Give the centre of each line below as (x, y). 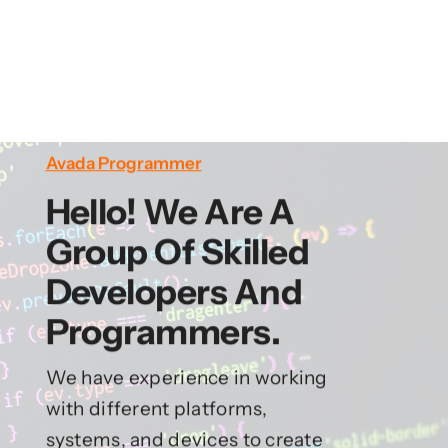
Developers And (174, 291)
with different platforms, (156, 408)
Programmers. (163, 331)
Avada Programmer (123, 162)
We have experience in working (186, 377)
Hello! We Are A (170, 211)
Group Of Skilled (177, 251)
